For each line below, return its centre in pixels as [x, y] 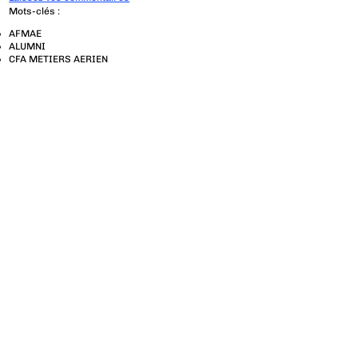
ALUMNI [28, 47]
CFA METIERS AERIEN [59, 60]
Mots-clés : [35, 12]
